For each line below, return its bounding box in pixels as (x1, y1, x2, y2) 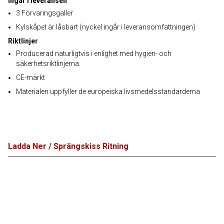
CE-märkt (16, 73, 45, 81)
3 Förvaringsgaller (16, 9, 73, 17)
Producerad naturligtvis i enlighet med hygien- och (16, 49, 171, 57)
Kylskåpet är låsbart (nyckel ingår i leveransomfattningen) (16, 23, 195, 31)
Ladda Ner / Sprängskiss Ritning (8, 141, 128, 151)
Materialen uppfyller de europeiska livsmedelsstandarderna (16, 87, 200, 95)
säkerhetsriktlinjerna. (16, 59, 80, 67)
